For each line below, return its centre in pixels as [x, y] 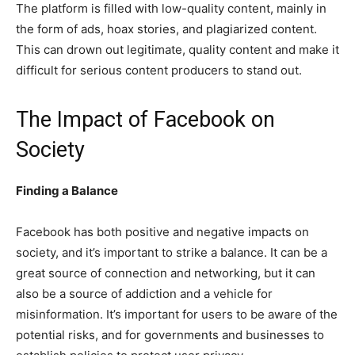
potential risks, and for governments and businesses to [170, 335]
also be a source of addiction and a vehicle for [144, 294]
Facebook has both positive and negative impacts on [162, 232]
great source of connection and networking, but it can [166, 273]
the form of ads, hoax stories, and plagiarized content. [166, 29]
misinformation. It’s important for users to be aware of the [177, 315]
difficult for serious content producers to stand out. [159, 71]
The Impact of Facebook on [145, 120]
